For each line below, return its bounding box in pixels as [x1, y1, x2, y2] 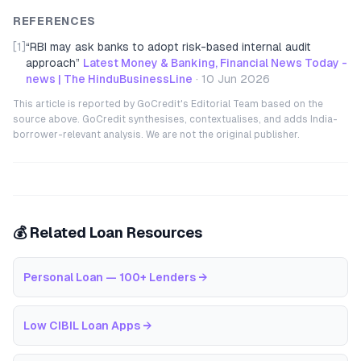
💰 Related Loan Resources [13, 224, 202, 241]
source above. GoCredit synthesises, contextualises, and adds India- [13, 114, 338, 125]
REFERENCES [13, 15, 96, 27]
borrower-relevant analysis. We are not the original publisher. [13, 129, 300, 140]
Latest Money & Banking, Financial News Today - [83, 56, 347, 69]
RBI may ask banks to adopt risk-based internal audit [30, 40, 311, 53]
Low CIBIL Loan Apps [23, 319, 140, 332]
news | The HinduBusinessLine [26, 73, 193, 85]
